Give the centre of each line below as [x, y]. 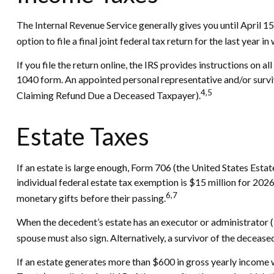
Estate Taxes [83, 136]
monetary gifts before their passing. [91, 198]
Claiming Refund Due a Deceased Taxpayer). [108, 95]
